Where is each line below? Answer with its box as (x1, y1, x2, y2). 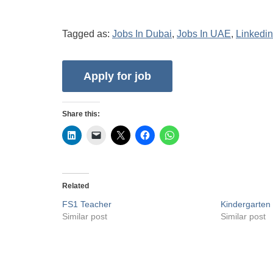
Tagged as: (62, 29, 112, 39)
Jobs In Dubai (112, 29, 172, 39)
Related (62, 182, 89, 191)
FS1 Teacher (62, 199, 112, 210)
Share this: (62, 110, 100, 119)
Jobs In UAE (177, 29, 231, 39)
